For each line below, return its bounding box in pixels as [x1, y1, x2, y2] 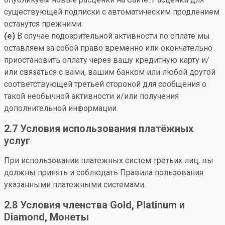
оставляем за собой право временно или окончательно [4, 43, 212, 53]
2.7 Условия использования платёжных [4, 123, 193, 135]
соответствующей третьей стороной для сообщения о [4, 79, 206, 89]
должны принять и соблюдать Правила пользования [4, 168, 203, 177]
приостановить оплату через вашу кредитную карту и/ [4, 55, 209, 65]
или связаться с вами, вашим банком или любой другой [4, 67, 215, 77]
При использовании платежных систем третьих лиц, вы [4, 156, 213, 165]
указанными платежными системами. [4, 180, 146, 189]
